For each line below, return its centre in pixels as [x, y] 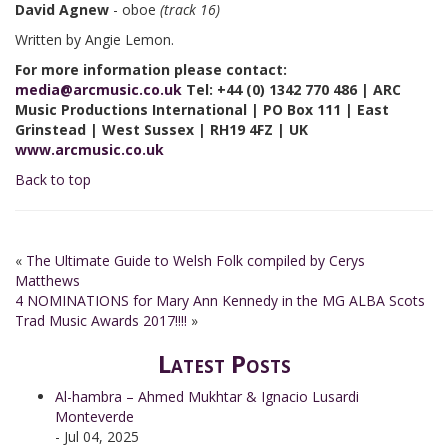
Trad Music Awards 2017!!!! [101, 320]
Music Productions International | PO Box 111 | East [202, 109]
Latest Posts [224, 363]
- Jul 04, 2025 [97, 436]
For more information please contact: [151, 69]
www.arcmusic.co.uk [89, 149]
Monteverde [94, 416]
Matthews [47, 280]
